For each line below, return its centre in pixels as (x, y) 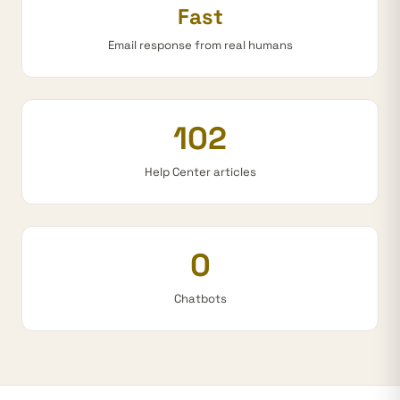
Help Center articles (200, 172)
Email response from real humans (200, 45)
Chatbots (200, 299)
